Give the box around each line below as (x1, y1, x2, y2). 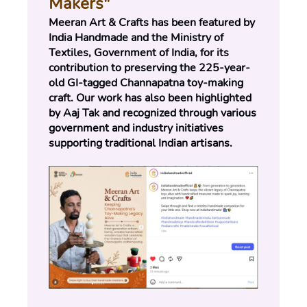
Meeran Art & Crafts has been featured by (49, 15, 255, 31)
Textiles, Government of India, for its (49, 45, 229, 61)
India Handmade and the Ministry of (49, 30, 223, 46)
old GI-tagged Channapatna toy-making (49, 75, 243, 91)
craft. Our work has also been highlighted (49, 90, 251, 106)
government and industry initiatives (49, 121, 223, 136)
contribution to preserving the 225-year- (49, 60, 250, 76)
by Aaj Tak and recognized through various (49, 106, 256, 121)
